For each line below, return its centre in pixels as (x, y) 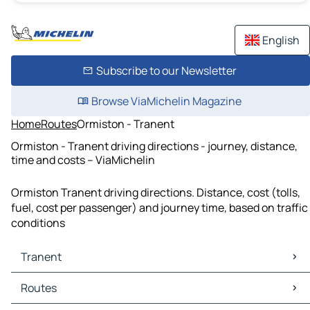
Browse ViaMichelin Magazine (166, 101)
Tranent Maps (49, 281)
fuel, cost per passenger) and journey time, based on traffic (159, 208)
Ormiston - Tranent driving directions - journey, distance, (154, 146)
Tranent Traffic (52, 296)
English (281, 40)
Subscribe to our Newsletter (166, 71)
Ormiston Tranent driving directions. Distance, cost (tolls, (156, 193)
